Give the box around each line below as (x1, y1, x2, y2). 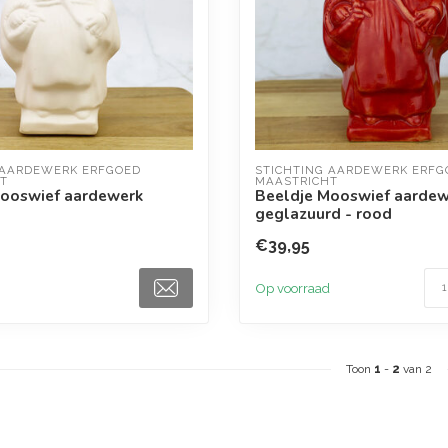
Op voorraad (255, 280, 330, 296)
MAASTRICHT (255, 174, 338, 188)
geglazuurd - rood (255, 203, 392, 224)
